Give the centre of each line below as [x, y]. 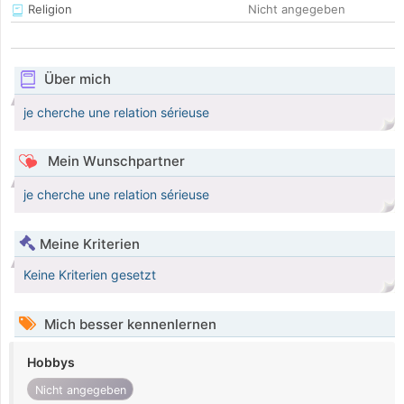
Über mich [77, 79]
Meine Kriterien [90, 244]
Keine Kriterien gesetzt [90, 275]
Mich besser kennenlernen [129, 325]
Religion [48, 9]
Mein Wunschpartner [114, 161]
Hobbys [51, 363]
